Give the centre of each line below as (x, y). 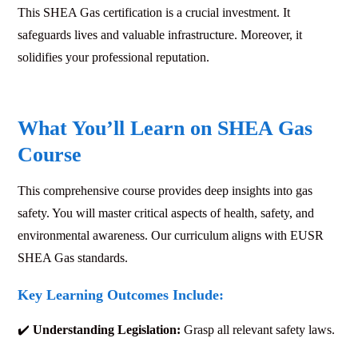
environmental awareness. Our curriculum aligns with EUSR (171, 235)
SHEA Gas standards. (73, 257)
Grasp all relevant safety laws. (258, 329)
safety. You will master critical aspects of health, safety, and (166, 213)
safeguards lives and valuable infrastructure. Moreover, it (160, 34)
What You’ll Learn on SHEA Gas (165, 128)
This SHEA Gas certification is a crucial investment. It (154, 12)
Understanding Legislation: (107, 329)
